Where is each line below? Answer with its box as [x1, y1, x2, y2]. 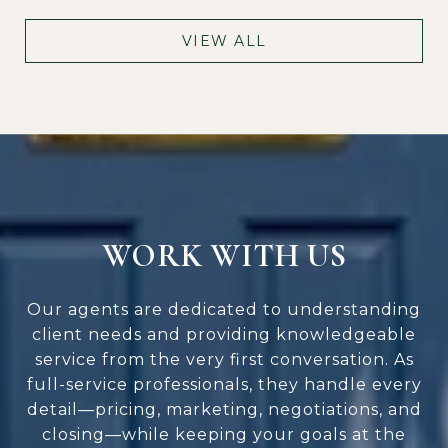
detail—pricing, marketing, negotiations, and [26, 400, 422, 420]
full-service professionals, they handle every [26, 375, 422, 395]
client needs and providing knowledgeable [32, 325, 416, 345]
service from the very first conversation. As [34, 350, 414, 370]
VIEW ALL [181, 32, 267, 51]
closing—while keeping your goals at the [42, 425, 406, 445]
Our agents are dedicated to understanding [27, 300, 421, 320]
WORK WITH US [101, 236, 347, 276]
